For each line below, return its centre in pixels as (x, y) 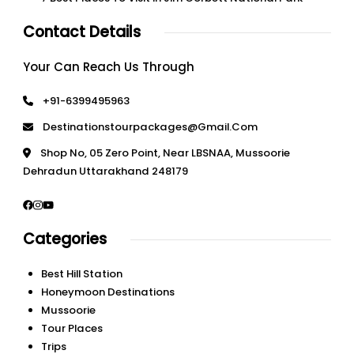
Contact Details (82, 32)
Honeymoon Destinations (107, 292)
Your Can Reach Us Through (109, 67)
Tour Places (72, 329)
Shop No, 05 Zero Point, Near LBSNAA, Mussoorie (165, 153)
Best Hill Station (81, 274)
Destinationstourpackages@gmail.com (151, 127)
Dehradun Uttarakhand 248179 (105, 171)
